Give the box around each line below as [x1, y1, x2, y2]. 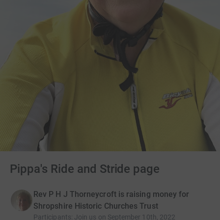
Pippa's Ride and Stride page [10, 162, 160, 176]
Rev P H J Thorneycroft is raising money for [33, 190, 190, 199]
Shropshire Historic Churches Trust [33, 201, 158, 211]
